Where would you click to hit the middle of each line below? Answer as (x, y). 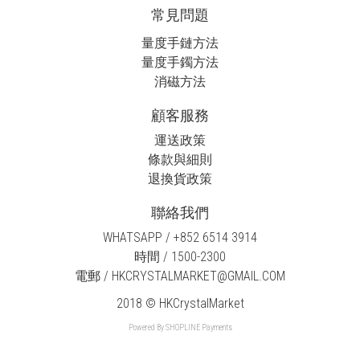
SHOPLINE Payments (198, 327)
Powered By (147, 327)
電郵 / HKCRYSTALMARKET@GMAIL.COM (180, 276)
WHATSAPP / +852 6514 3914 (180, 237)
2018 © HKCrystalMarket (180, 303)
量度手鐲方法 (180, 62)
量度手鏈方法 (180, 43)
